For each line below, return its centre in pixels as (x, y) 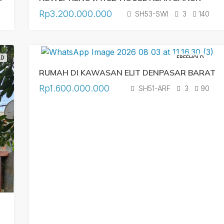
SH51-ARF (154, 88)
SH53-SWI (152, 14)
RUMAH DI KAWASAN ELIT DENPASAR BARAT (127, 72)
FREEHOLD (190, 58)
